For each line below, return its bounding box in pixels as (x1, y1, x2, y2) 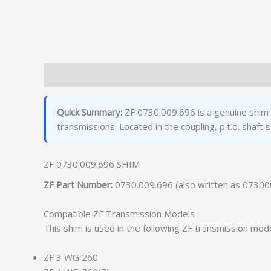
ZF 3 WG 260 (44, 251, 98, 263)
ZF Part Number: (44, 178, 113, 191)
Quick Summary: (57, 106, 122, 118)
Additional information (103, 68, 193, 81)
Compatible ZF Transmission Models (44, 207, 195, 220)
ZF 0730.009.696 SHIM (44, 157, 140, 170)
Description (44, 68, 91, 81)
